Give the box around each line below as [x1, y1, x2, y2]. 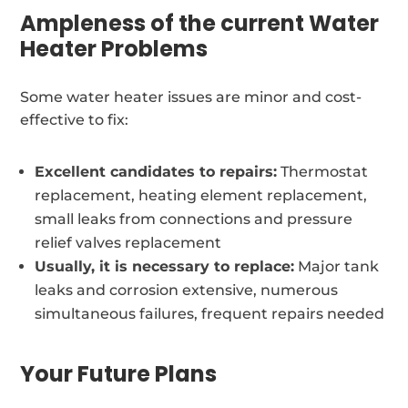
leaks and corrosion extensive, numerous [35, 280, 339, 299]
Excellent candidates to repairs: [35, 162, 278, 180]
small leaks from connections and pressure [35, 209, 353, 228]
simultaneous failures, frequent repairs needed [35, 304, 385, 322]
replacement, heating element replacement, [35, 186, 368, 204]
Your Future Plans [20, 358, 218, 389]
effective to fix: [20, 110, 129, 128]
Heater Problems [20, 33, 209, 64]
